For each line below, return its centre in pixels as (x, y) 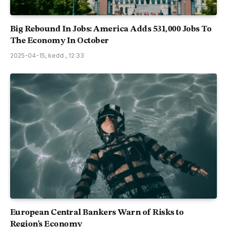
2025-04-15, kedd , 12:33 (47, 55)
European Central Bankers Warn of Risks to (97, 213)
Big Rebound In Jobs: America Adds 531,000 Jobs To (111, 29)
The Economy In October (60, 41)
